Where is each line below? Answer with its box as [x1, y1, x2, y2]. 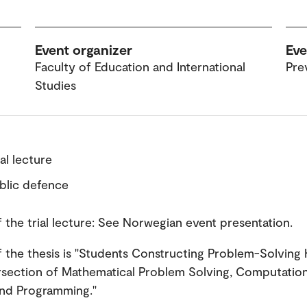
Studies [34, 77, 76, 93]
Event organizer [34, 41, 132, 58]
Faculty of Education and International [34, 59, 245, 74]
